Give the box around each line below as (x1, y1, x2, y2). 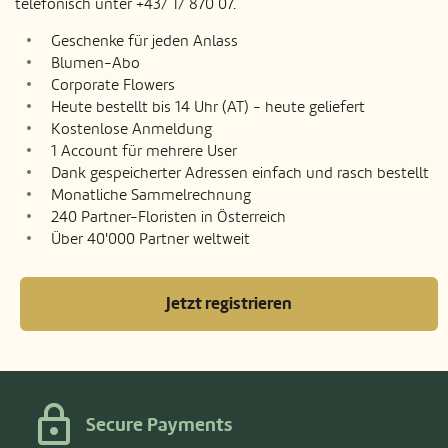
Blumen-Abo (51, 54, 140, 73)
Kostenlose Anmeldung (51, 120, 212, 139)
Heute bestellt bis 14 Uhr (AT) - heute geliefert (51, 98, 365, 117)
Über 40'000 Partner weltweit (51, 230, 250, 249)
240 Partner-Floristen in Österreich (51, 208, 286, 227)
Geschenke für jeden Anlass (51, 32, 238, 51)
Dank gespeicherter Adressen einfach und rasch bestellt (51, 164, 429, 183)
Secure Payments (86, 413, 232, 438)
